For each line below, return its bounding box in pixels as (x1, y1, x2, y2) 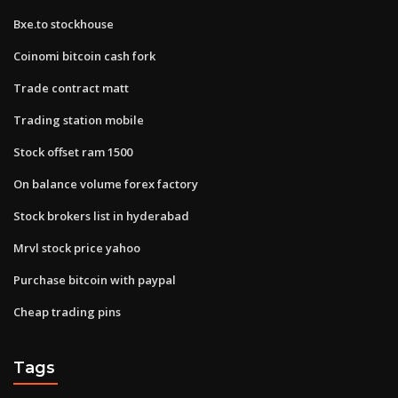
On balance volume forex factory (13, 175, 198, 192)
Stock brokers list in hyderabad (13, 207, 189, 224)
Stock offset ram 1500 (13, 143, 132, 160)
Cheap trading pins (13, 303, 121, 320)
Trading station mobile (13, 111, 144, 128)
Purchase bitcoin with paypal (13, 271, 176, 288)
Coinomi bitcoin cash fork (13, 47, 155, 64)
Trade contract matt (13, 79, 129, 96)
